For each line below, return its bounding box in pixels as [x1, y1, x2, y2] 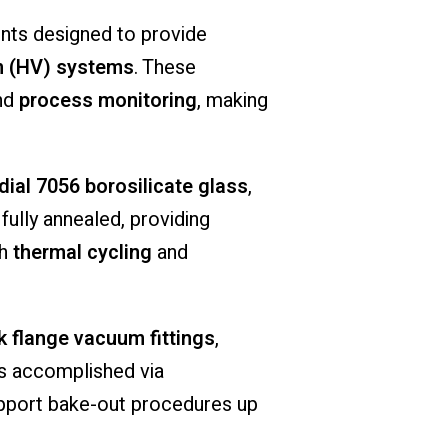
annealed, [42, 205, 130, 235]
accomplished [11, 357, 140, 387]
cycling [86, 238, 152, 268]
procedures [130, 390, 237, 420]
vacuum [73, 324, 150, 354]
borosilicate [84, 172, 198, 202]
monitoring [97, 86, 197, 116]
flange [11, 324, 74, 354]
